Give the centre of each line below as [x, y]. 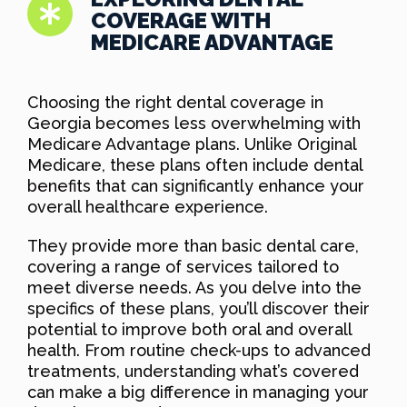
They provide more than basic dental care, [193, 245]
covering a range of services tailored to [183, 266]
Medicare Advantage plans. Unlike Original [192, 144]
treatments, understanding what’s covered [193, 371]
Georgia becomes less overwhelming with [194, 123]
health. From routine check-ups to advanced [199, 350]
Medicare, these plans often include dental [195, 164]
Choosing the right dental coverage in [175, 102]
